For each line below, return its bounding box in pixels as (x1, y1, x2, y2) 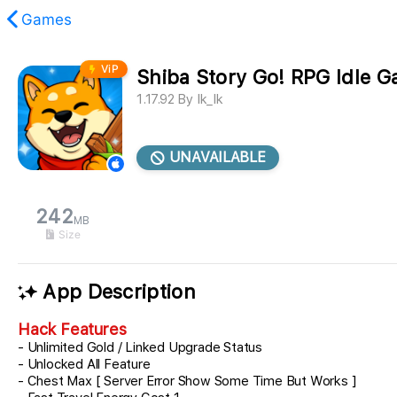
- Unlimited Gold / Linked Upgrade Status (18, 339, 266, 356)
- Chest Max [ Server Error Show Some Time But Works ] (18, 373, 357, 390)
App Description (37, 280, 196, 304)
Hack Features (18, 320, 127, 339)
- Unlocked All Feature (18, 356, 151, 373)
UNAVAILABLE (165, 149, 266, 166)
